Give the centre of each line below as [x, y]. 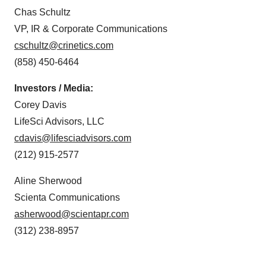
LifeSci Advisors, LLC [61, 122]
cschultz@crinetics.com [64, 46]
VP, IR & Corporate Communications [92, 29]
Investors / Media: [54, 88]
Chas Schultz [44, 12]
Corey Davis [42, 105]
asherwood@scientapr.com [72, 214]
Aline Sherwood [49, 181]
